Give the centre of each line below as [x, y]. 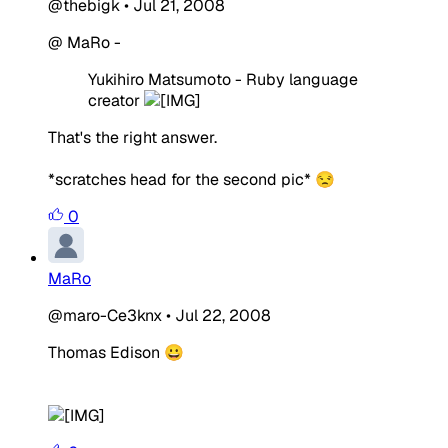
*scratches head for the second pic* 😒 [191, 179]
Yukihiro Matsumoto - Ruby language [223, 79]
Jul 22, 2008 [223, 315]
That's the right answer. [132, 137]
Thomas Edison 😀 [116, 352]
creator [116, 100]
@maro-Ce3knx [105, 315]
